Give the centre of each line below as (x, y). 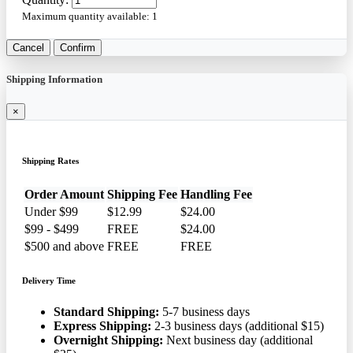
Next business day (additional (238, 340)
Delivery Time (49, 280)
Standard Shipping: (106, 311)
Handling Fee (216, 194)
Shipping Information (54, 79)
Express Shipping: (102, 325)
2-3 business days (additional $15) (238, 325)
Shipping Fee (142, 194)
